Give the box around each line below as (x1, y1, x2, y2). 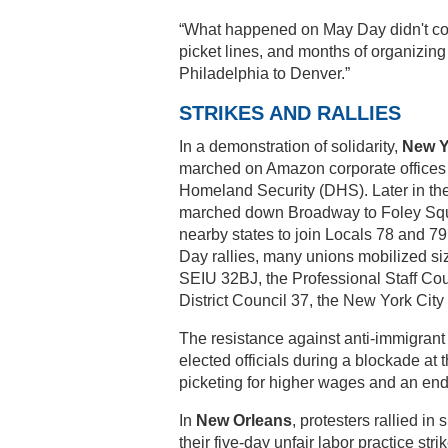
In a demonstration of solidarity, (179, 138, 402, 155)
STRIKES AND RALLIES (179, 102, 401, 124)
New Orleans (196, 412, 292, 429)
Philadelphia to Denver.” (179, 65, 350, 82)
